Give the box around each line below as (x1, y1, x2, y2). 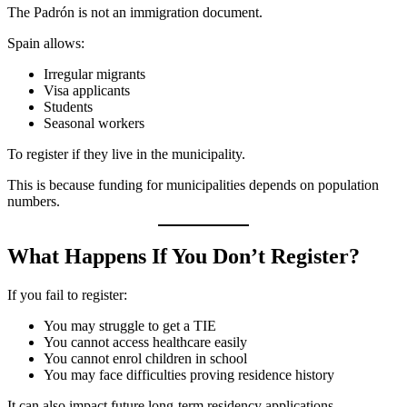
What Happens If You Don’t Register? (7, 243, 360, 268)
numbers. (7, 193, 60, 209)
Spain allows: (7, 35, 84, 51)
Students (44, 98, 93, 114)
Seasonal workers (44, 114, 144, 131)
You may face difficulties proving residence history (44, 366, 334, 382)
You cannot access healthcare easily (44, 333, 247, 350)
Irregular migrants (44, 65, 145, 82)
